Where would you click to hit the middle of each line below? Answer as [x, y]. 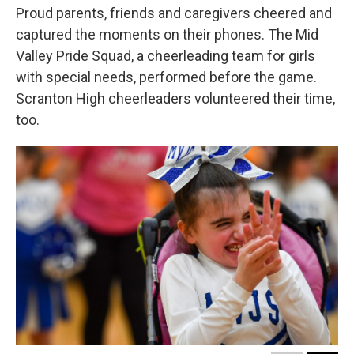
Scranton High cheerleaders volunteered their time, [175, 99]
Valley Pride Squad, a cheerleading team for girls [166, 56]
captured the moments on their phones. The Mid [167, 35]
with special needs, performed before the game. [166, 77]
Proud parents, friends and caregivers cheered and [174, 13]
